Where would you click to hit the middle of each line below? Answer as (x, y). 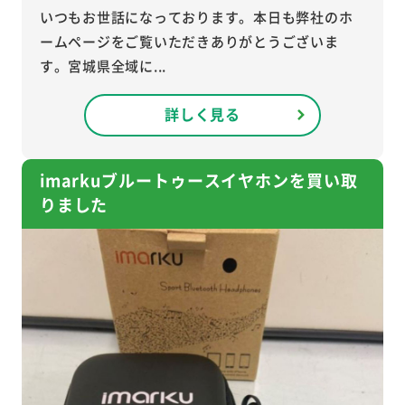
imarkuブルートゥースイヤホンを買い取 (198, 179)
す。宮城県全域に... (103, 65)
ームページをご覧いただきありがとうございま (189, 41)
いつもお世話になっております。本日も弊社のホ (196, 16)
